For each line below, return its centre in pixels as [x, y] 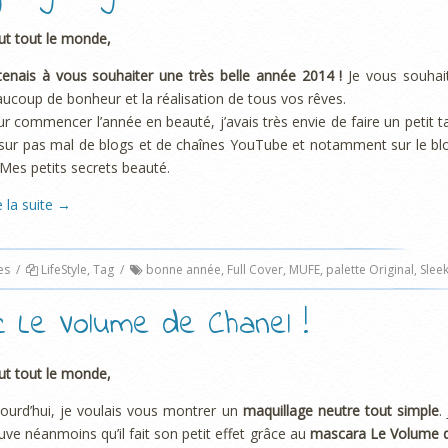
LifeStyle [63, 269]
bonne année [183, 269]
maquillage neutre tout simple [340, 411]
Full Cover [254, 269]
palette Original [369, 269]
